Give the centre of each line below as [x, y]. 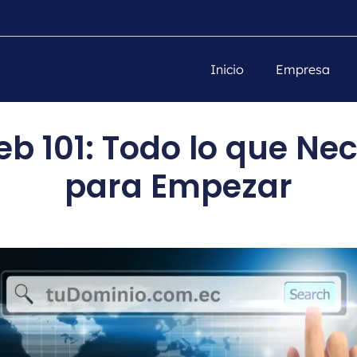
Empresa [302, 69]
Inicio [227, 69]
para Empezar [178, 186]
